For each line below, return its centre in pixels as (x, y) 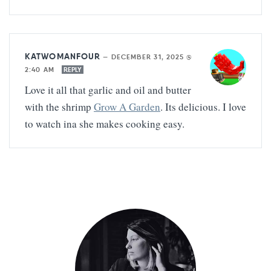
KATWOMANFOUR (63, 57)
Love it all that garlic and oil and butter (108, 90)
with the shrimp (59, 107)
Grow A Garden (127, 107)
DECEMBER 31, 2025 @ (152, 57)
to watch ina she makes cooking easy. (105, 124)
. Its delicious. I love (203, 107)
